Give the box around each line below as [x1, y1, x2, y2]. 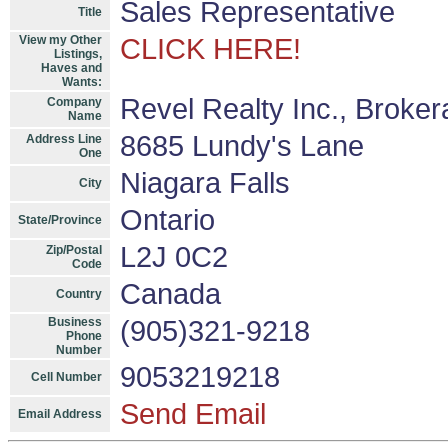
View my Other [19, 33, 102, 47]
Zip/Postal [46, 243, 102, 257]
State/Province [18, 213, 102, 227]
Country [56, 287, 102, 301]
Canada [120, 278, 221, 310]
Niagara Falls [120, 167, 290, 199]
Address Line [26, 132, 102, 146]
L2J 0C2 [120, 241, 228, 273]
